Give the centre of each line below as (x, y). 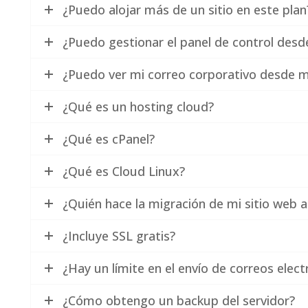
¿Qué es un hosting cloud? (138, 106)
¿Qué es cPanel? (109, 139)
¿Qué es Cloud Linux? (124, 171)
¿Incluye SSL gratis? (119, 235)
